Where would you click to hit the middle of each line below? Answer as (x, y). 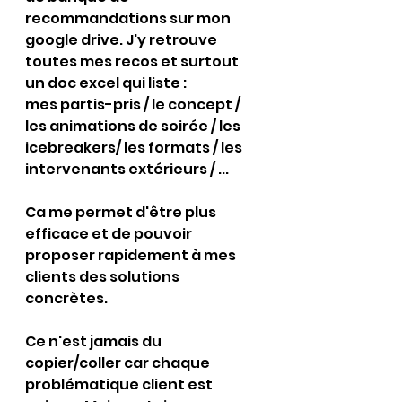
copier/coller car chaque (119, 363)
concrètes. (66, 298)
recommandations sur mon (129, 18)
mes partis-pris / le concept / (134, 105)
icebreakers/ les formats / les (135, 148)
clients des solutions (104, 277)
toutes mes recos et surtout (133, 61)
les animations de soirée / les (134, 126)
